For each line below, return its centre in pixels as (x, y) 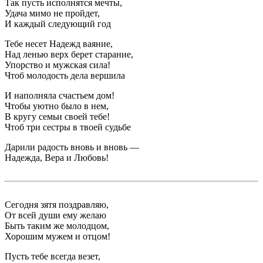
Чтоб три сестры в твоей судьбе (68, 127)
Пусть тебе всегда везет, (53, 257)
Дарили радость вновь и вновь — (72, 147)
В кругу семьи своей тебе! (57, 117)
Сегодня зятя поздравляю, (57, 205)
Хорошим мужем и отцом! (58, 237)
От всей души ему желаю (55, 215)
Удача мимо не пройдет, (52, 14)
